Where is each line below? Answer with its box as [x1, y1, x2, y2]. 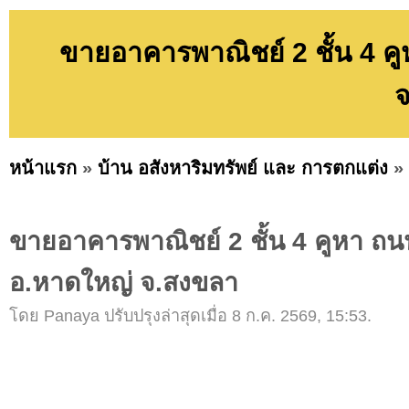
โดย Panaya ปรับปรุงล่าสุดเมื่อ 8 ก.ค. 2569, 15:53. [9, 307, 372, 326]
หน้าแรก [9, 157, 77, 178]
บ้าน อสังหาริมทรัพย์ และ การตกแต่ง [98, 157, 388, 178]
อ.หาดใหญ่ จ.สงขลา [9, 267, 238, 298]
